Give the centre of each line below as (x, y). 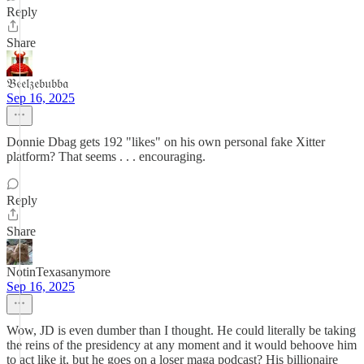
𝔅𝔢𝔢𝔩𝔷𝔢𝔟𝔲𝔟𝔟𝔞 (37, 83)
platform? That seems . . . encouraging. (106, 156)
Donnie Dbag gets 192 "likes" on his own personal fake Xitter (166, 142)
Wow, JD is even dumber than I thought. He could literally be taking (181, 330)
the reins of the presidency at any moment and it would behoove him (182, 345)
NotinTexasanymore (58, 272)
